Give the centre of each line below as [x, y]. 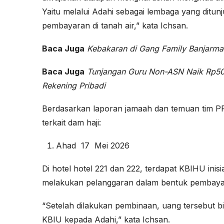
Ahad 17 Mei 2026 [93, 146]
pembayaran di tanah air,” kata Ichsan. [115, 26]
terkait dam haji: [71, 123]
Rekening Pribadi [74, 86]
